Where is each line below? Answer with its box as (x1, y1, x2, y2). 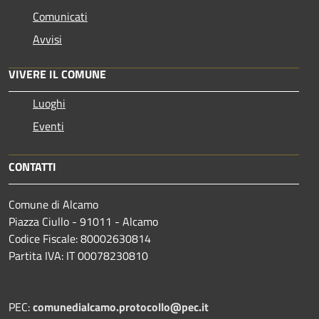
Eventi (33, 117, 64, 135)
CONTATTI (9, 157, 56, 175)
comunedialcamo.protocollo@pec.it (33, 298, 209, 315)
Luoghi (33, 94, 66, 112)
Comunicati (33, 7, 88, 25)
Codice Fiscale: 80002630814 (9, 229, 151, 247)
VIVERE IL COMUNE (9, 65, 106, 83)
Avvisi (33, 30, 62, 48)
